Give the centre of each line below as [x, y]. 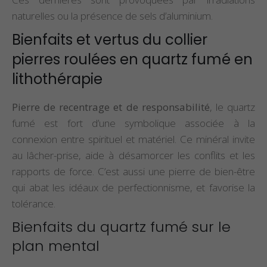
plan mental [56, 246]
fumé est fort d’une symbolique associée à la [133, 123]
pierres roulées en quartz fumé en [132, 59]
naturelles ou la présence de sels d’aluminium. [112, 15]
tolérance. [34, 203]
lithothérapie [57, 79]
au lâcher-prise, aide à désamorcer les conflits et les [133, 155]
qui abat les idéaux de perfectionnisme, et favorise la [133, 187]
